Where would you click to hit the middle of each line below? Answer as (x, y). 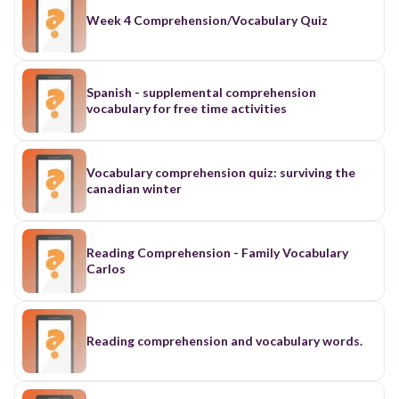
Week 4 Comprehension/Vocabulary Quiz (207, 20)
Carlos (106, 268)
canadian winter (134, 188)
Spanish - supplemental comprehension (201, 92)
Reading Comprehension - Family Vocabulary (160, 252)
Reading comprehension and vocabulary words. (224, 340)
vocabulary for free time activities (187, 108)
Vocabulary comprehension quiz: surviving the (221, 172)
